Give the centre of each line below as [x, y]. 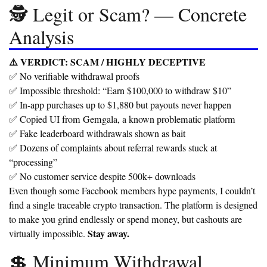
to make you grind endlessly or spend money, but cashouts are [125, 220]
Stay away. [108, 234]
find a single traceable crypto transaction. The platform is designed [133, 205]
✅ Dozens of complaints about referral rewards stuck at [113, 148]
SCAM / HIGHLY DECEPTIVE [138, 62]
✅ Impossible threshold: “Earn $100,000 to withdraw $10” [120, 91]
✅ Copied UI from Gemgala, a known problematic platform [122, 119]
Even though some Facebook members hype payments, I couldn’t [132, 191]
